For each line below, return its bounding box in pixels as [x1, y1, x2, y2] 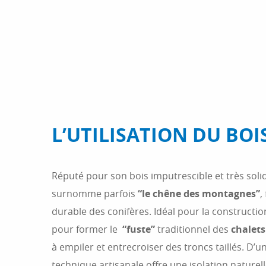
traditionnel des [155, 223, 231, 236]
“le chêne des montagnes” [138, 187, 260, 200]
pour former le [52, 223, 122, 236]
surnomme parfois [52, 187, 138, 200]
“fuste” [122, 223, 155, 236]
